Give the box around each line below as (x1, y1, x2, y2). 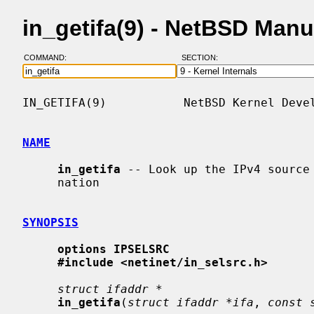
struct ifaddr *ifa (128, 295, 254, 309)
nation (22, 175, 57, 189)
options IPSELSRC (57, 242, 170, 256)
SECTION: (181, 53, 224, 62)
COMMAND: (23, 53, 75, 62)
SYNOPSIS (22, 215, 78, 229)
